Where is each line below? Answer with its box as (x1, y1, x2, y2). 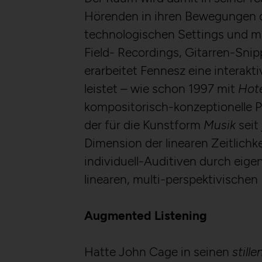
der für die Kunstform (84, 117, 204, 132)
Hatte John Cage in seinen (84, 244, 232, 260)
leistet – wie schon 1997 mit (84, 81, 238, 96)
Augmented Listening (84, 208, 207, 223)
